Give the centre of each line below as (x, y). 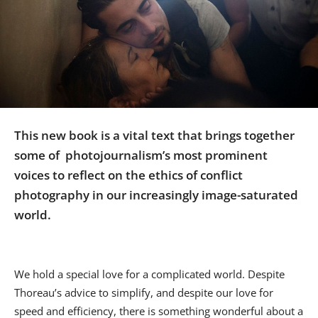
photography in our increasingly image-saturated (156, 195)
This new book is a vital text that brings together (154, 136)
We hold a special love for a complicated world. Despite (149, 274)
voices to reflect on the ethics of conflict (128, 175)
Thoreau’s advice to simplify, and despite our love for (144, 293)
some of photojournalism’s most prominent (141, 155)
